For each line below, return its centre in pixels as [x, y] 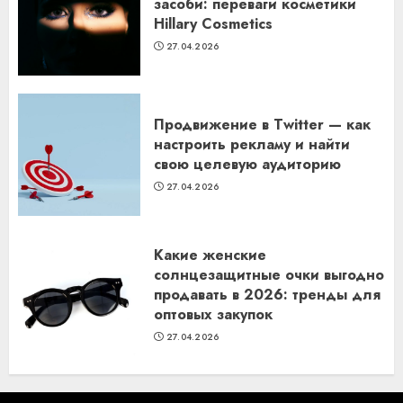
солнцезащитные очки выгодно [269, 274]
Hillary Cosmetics [213, 23]
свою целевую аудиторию [247, 164]
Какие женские [210, 255]
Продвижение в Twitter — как [262, 124]
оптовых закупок [213, 314]
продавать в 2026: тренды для [267, 294]
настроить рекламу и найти [252, 144]
